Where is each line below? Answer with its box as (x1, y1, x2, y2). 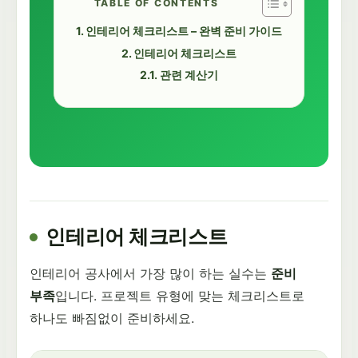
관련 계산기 (159, 68, 218, 82)
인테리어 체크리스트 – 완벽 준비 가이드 (86, 24, 283, 38)
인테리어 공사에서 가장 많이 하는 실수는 (30, 265, 271, 282)
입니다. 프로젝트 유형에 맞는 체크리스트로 (55, 288, 304, 304)
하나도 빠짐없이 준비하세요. (30, 310, 194, 327)
